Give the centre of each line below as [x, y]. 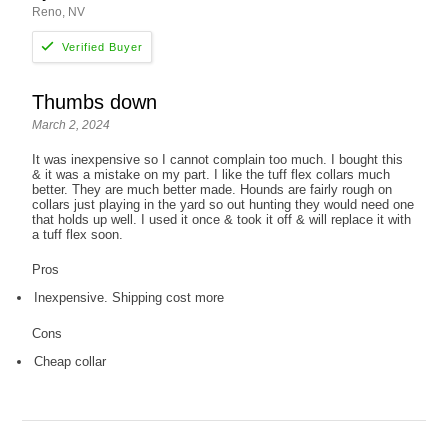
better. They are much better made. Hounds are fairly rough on [212, 190]
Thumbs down [95, 102]
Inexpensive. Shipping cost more [129, 298]
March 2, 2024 [71, 125]
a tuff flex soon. [78, 235]
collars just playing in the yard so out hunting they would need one [223, 205]
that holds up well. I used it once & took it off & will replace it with [222, 220]
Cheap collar [70, 362]
